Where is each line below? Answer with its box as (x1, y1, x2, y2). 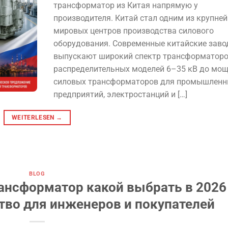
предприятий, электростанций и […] (53, 89, 187, 99)
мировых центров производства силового (53, 25, 214, 36)
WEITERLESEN (11, 113, 56, 121)
